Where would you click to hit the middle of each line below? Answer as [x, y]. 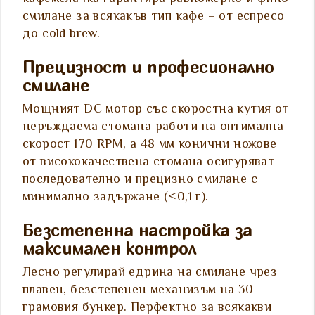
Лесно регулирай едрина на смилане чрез [150, 273]
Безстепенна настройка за [137, 230]
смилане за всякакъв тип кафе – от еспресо [154, 17]
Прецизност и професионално [148, 67]
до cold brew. [62, 35]
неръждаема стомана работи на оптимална [153, 128]
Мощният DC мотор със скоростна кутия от [156, 110]
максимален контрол [109, 249]
